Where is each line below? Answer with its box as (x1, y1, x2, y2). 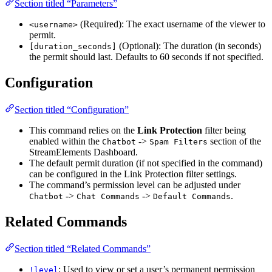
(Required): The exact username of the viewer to (78, 19, 265, 30)
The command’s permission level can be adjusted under (29, 179, 240, 190)
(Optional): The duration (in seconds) (117, 41, 261, 52)
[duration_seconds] (29, 42, 117, 52)
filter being (202, 124, 246, 135)
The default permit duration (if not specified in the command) (29, 157, 262, 168)
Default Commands (153, 191, 231, 201)
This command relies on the (29, 124, 137, 135)
